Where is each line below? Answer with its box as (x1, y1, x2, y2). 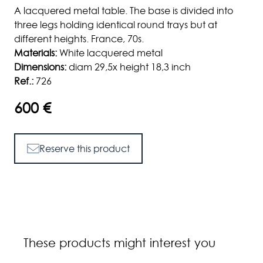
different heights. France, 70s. (14, 32, 144, 46)
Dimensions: (14, 60, 66, 74)
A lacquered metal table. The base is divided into (14, 4, 233, 18)
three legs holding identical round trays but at (14, 18, 217, 32)
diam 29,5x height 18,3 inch (66, 60, 191, 74)
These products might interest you (23, 235, 215, 252)
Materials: (14, 46, 57, 60)
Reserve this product (39, 142, 130, 156)
